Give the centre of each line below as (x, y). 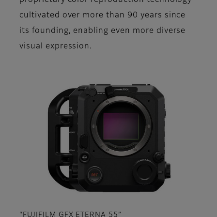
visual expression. (56, 47)
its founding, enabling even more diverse (103, 31)
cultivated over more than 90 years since (103, 16)
